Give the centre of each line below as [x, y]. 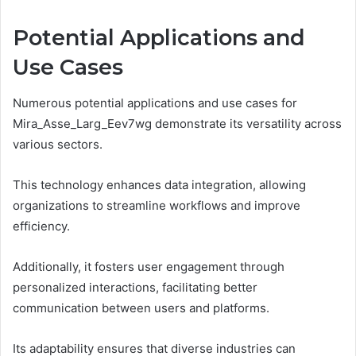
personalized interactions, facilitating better [135, 287]
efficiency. [41, 226]
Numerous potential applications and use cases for [155, 103]
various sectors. [58, 144]
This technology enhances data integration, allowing [159, 184]
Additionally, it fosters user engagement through [149, 266]
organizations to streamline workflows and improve [157, 205]
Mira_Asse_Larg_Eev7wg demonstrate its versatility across [177, 123]
